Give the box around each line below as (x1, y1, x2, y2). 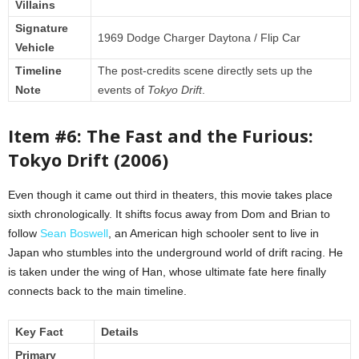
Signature (15, 22, 68, 35)
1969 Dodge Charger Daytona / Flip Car (98, 31, 301, 45)
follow (8, 227, 40, 240)
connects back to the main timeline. (8, 284, 187, 298)
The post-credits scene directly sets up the (98, 64, 313, 78)
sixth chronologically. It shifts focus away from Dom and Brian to (8, 208, 330, 221)
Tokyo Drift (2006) (8, 147, 168, 172)
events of (98, 83, 147, 97)
